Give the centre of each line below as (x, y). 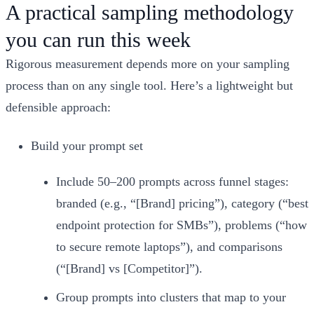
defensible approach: (58, 107)
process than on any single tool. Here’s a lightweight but (149, 85)
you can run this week (98, 39)
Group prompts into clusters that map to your (171, 297)
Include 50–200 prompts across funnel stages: (172, 181)
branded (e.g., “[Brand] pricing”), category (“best (182, 203)
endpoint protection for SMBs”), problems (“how (182, 225)
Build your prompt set (87, 145)
